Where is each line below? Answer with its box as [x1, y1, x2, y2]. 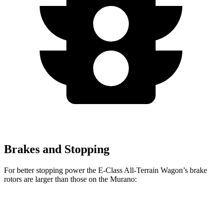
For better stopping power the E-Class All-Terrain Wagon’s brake [4, 166, 207, 174]
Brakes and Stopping [4, 142, 110, 156]
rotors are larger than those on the [4, 174, 110, 183]
